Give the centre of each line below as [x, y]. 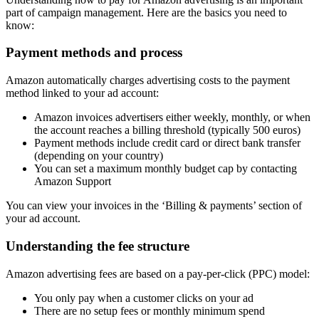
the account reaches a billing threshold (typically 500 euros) [167, 130]
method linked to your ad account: [82, 93]
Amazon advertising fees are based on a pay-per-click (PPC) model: [158, 273]
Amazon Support [73, 182]
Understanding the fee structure [98, 246]
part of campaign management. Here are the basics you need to [146, 12]
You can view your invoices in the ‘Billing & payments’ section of [154, 206]
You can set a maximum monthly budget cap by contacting [166, 169]
